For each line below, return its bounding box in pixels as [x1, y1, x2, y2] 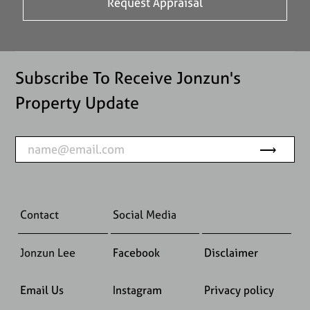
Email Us [19, 282, 64, 298]
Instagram [112, 282, 162, 298]
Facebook [112, 244, 160, 260]
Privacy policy [203, 282, 274, 298]
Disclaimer [203, 244, 258, 260]
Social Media [112, 206, 176, 222]
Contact [19, 206, 59, 222]
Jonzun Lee [19, 244, 75, 260]
